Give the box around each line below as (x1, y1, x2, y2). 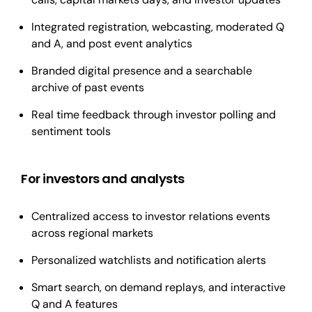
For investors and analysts (21, 170, 185, 187)
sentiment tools (31, 124, 111, 139)
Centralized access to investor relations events (31, 209, 270, 224)
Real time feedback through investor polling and (31, 107, 276, 122)
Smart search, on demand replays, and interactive (31, 280, 286, 295)
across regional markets (31, 226, 153, 240)
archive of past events (31, 80, 144, 95)
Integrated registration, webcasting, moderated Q (31, 19, 284, 34)
